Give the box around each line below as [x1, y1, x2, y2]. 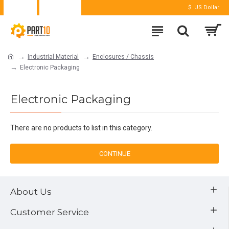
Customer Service [10, 207, 89, 217]
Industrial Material [28, 53, 79, 60]
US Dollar [194, 4, 219, 11]
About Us [10, 187, 52, 197]
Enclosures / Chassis [93, 53, 154, 60]
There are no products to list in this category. [10, 124, 152, 132]
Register [55, 4, 79, 11]
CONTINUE [99, 150, 130, 157]
